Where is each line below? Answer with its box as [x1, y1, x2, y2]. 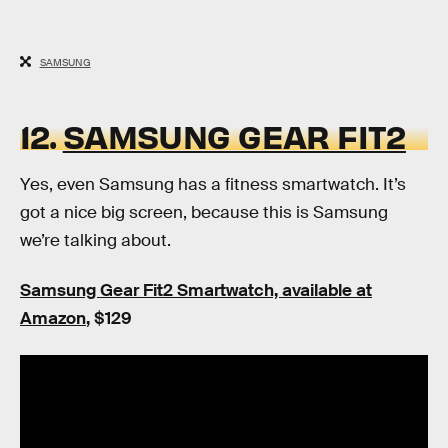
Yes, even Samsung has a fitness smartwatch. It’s [20, 174, 406, 196]
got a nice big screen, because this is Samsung [20, 202, 388, 224]
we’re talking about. [20, 230, 171, 252]
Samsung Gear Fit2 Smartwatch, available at [20, 280, 372, 302]
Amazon [20, 308, 86, 330]
